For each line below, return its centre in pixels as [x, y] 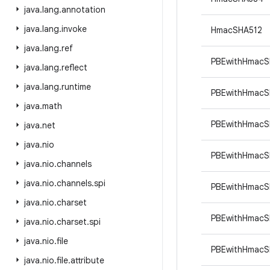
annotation [83, 10]
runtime [76, 87]
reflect [74, 67]
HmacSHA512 [237, 30]
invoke [74, 29]
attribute [87, 260]
